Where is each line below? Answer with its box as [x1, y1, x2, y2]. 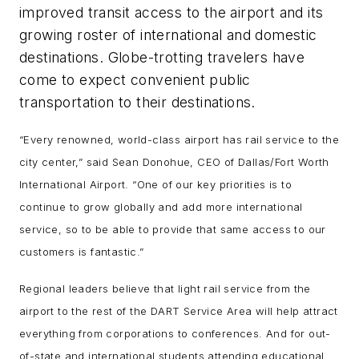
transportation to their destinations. [19, 93, 256, 111]
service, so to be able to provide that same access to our [19, 223, 326, 236]
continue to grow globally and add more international [19, 200, 303, 214]
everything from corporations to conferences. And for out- [19, 327, 331, 341]
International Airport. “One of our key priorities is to [19, 178, 292, 192]
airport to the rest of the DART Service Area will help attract [19, 305, 338, 318]
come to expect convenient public [19, 71, 251, 88]
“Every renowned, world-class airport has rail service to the [19, 133, 339, 147]
